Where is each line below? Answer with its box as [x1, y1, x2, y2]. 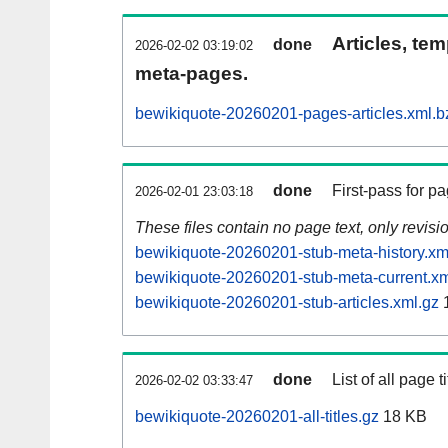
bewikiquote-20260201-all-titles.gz [135, 408, 379, 426]
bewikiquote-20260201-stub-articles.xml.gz [135, 294, 439, 312]
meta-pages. [135, 63, 248, 85]
